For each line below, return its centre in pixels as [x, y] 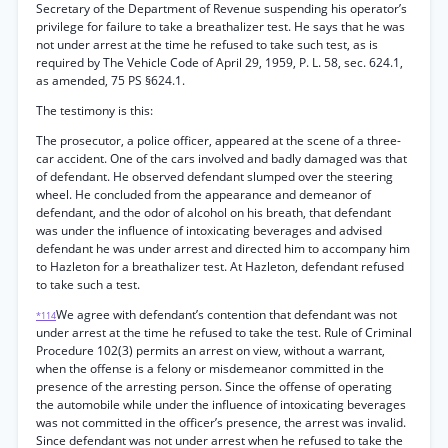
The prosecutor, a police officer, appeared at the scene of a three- [218, 140]
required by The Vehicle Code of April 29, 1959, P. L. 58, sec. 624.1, [219, 62]
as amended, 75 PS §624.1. [110, 80]
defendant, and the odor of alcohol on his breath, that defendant [213, 212]
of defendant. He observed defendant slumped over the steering [214, 176]
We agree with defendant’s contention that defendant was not [226, 314]
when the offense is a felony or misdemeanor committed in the [210, 368]
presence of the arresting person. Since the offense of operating [214, 386]
